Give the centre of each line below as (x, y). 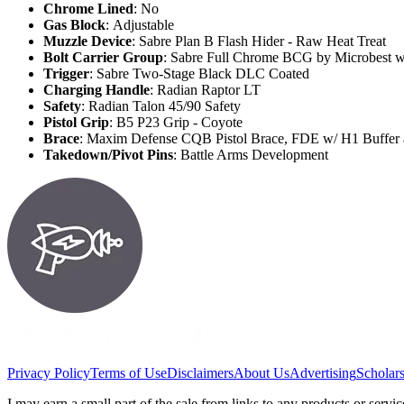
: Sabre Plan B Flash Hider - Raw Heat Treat (259, 41)
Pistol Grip (76, 123)
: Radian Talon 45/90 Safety (161, 106)
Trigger (66, 74)
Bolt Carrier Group (103, 58)
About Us (262, 373)
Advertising (323, 373)
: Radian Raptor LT (205, 90)
